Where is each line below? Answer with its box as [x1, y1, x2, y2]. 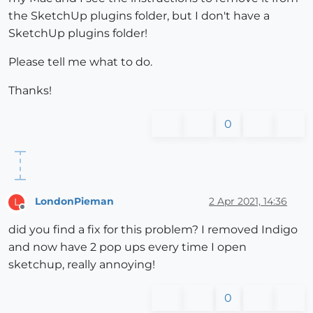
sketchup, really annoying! [8, 257, 155, 271]
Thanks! [8, 83, 52, 97]
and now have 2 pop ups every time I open [8, 240, 247, 254]
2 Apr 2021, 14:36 [209, 195, 287, 208]
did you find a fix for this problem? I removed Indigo [8, 222, 298, 236]
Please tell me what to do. [8, 54, 152, 68]
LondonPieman [35, 195, 114, 208]
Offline [22, 207, 49, 218]
